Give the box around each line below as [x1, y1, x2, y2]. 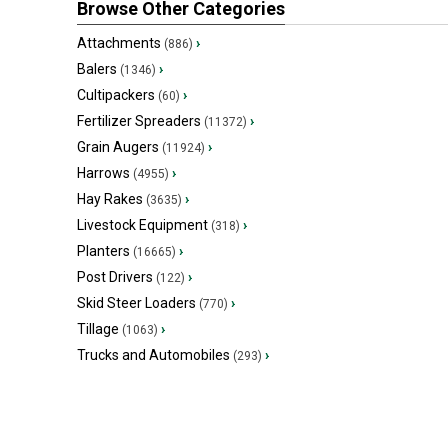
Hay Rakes [77, 191, 143, 207]
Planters [77, 243, 130, 259]
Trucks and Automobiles [77, 347, 230, 363]
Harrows [77, 165, 130, 181]
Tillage [77, 321, 119, 337]
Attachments [77, 35, 161, 51]
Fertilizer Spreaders [77, 113, 201, 129]
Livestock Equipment [77, 217, 208, 233]
